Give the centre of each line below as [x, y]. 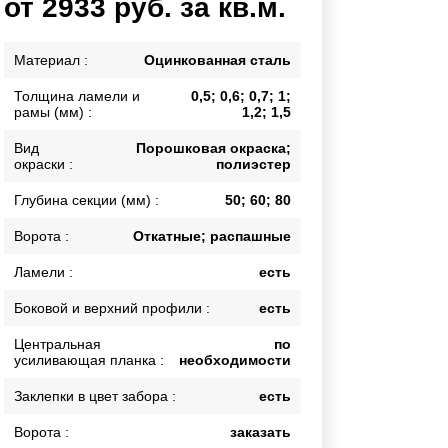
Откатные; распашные [212, 236]
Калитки [75, 45]
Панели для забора [109, 175]
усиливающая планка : [89, 360]
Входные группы [100, 69]
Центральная [58, 344]
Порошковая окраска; [213, 148]
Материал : [51, 60]
